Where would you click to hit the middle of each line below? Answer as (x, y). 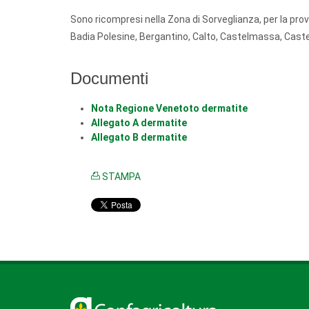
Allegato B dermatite (139, 137)
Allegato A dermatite (139, 123)
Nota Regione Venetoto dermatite (169, 108)
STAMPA (120, 177)
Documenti (109, 78)
